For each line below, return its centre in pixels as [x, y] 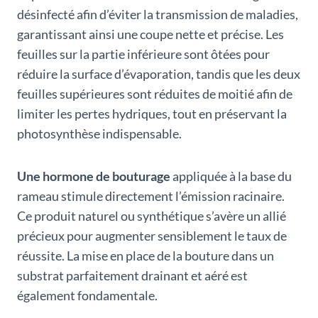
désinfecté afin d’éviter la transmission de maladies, [158, 15]
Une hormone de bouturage [94, 176]
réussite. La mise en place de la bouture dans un [146, 256]
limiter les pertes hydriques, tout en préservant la [152, 114]
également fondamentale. [87, 296]
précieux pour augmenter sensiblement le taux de [152, 236]
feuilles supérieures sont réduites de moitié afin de [155, 94]
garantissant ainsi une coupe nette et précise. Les [150, 34]
